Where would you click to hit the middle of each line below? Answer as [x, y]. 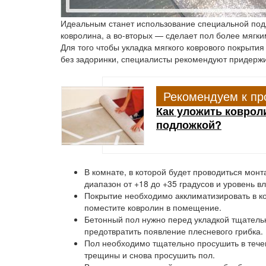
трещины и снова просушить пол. [150, 255]
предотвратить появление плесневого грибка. [174, 231]
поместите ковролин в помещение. [153, 207]
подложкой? [189, 125]
